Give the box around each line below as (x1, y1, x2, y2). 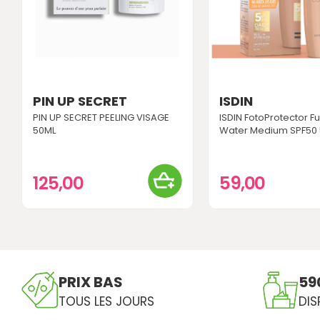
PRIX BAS (59, 272, 123, 293)
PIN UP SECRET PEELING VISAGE (33, 111, 169, 125)
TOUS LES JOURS (59, 293, 154, 311)
